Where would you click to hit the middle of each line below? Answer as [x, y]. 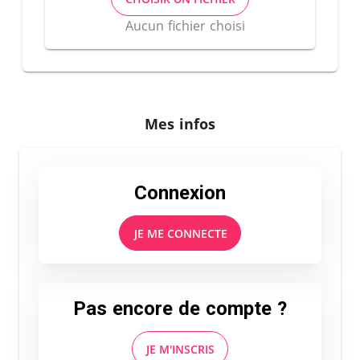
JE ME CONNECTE [180, 233]
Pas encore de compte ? [180, 309]
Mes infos [180, 124]
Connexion [180, 193]
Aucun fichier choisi [185, 26]
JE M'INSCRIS [181, 349]
